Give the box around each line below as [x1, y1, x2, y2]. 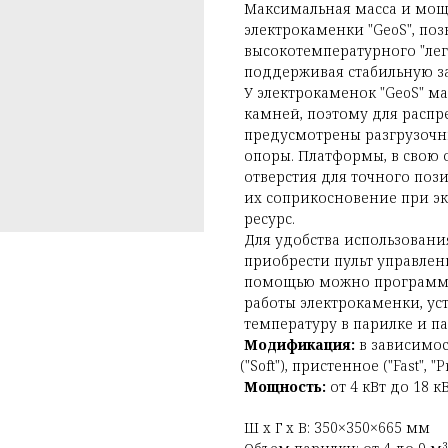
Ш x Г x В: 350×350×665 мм [244, 417, 430, 437]
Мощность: [244, 376, 326, 396]
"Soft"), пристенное [244, 355, 379, 375]
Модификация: [244, 334, 355, 354]
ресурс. [244, 208, 295, 228]
